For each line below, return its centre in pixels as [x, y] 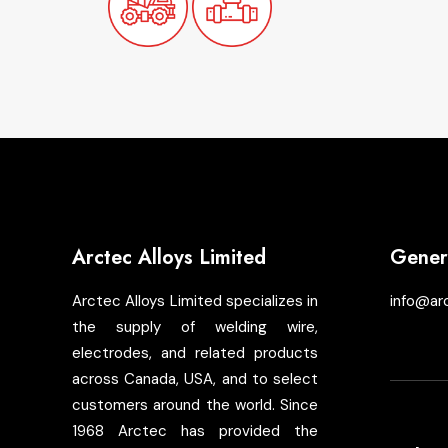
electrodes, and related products [195, 353]
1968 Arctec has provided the [195, 431]
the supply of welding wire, [195, 327]
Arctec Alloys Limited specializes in [195, 301]
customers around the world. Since [195, 405]
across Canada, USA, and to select [195, 379]
